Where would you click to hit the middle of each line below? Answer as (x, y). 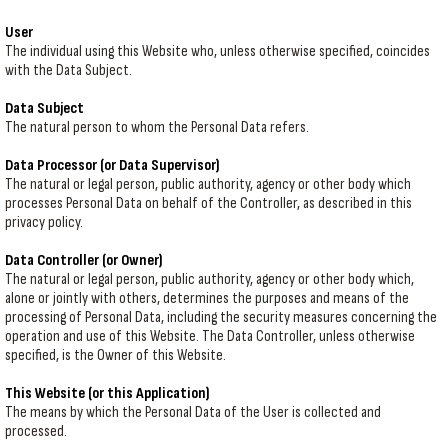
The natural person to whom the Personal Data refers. (157, 127)
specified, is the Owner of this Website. (115, 355)
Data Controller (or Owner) (84, 260)
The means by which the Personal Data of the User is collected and (193, 412)
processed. (36, 431)
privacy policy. (44, 222)
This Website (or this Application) (107, 393)
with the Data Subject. (68, 70)
